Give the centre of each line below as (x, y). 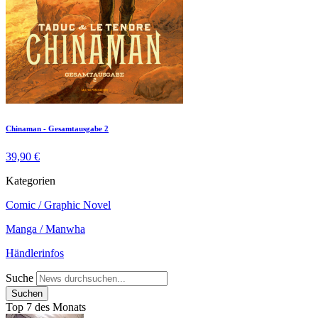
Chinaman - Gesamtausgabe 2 (57, 128)
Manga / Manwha (45, 229)
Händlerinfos (35, 253)
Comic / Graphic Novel (58, 204)
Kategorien (31, 180)
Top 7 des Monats (46, 307)
